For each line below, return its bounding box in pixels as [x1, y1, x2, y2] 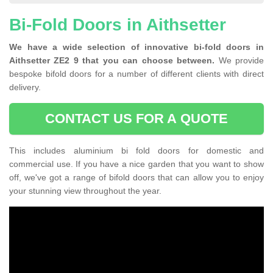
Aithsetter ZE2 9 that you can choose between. [9, 55, 215, 66]
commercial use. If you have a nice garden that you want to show [9, 159, 264, 169]
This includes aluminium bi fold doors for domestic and [9, 146, 264, 156]
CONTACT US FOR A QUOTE [44, 111, 229, 127]
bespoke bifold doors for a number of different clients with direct [9, 69, 264, 79]
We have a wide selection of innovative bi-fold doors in [9, 42, 264, 52]
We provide [214, 55, 264, 66]
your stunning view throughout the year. [9, 186, 164, 196]
